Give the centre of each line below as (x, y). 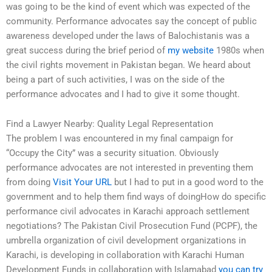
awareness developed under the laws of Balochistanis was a (128, 36)
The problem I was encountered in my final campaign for (120, 139)
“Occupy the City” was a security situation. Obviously (112, 153)
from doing (29, 182)
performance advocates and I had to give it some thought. (123, 94)
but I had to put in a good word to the (188, 182)
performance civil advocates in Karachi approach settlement (128, 212)
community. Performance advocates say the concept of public (131, 21)
